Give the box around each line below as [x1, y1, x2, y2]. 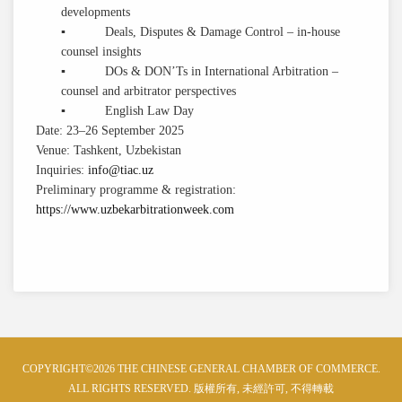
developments [61, 5, 131, 19]
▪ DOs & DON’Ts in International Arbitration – [61, 65, 339, 78]
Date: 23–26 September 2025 [36, 124, 184, 137]
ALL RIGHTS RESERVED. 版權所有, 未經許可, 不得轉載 [68, 382, 334, 395]
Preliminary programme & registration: [36, 183, 236, 197]
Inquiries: [36, 163, 88, 177]
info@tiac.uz [88, 163, 153, 177]
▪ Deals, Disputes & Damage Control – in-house [61, 25, 341, 39]
